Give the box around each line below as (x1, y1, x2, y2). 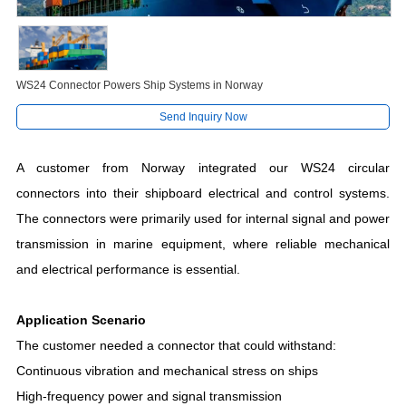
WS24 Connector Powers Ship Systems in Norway (15, 79, 263, 92)
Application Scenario (15, 313, 146, 328)
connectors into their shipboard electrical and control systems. (15, 186, 391, 201)
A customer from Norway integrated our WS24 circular (15, 160, 391, 176)
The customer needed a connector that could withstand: (15, 338, 336, 353)
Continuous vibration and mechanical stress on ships (15, 363, 318, 379)
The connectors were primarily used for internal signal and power (15, 211, 391, 227)
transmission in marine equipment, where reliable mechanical (15, 237, 391, 252)
